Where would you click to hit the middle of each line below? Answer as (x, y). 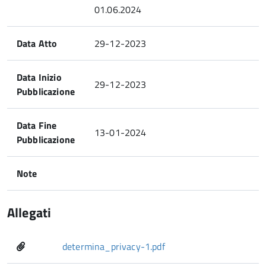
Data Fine (37, 125)
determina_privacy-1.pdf (114, 246)
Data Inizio (39, 77)
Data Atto (37, 43)
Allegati (29, 213)
